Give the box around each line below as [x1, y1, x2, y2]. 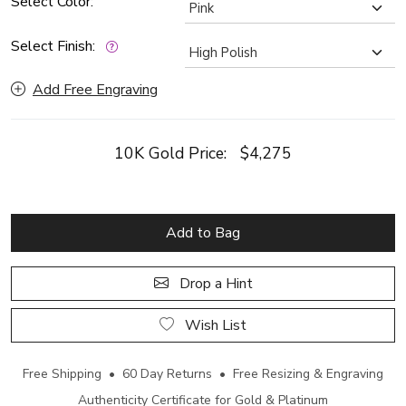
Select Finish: [11, 36, 95, 56]
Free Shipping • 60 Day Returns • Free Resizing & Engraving [23, 365, 383, 382]
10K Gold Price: [114, 142, 240, 164]
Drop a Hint [175, 274, 253, 294]
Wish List [222, 315, 246, 335]
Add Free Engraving [33, 80, 158, 100]
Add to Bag [166, 223, 240, 243]
